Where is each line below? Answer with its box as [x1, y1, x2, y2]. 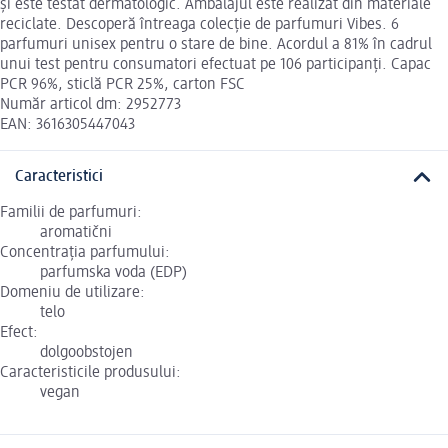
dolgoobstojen [40, 345, 133, 362]
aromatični [40, 225, 112, 242]
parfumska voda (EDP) [40, 265, 187, 282]
